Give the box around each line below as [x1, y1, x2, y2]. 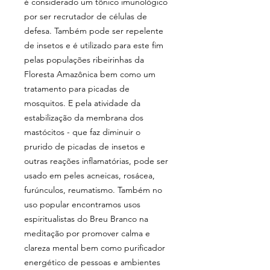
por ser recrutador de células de [24, 10, 147, 22]
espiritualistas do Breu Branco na [24, 213, 148, 224]
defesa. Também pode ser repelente [24, 25, 163, 36]
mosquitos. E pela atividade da [24, 97, 140, 108]
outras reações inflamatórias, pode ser [24, 155, 168, 166]
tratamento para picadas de [24, 83, 130, 94]
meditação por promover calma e [24, 227, 150, 239]
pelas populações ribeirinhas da [24, 54, 144, 65]
